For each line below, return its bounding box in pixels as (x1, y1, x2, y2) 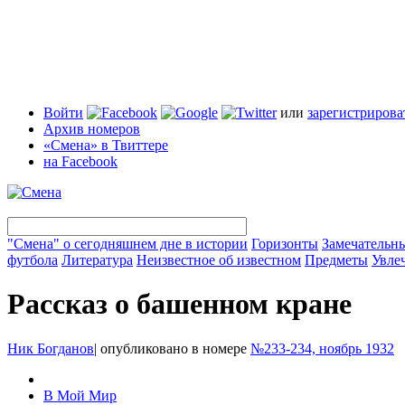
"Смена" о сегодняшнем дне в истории (7, 236, 248, 251)
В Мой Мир (43, 387, 117, 403)
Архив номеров (43, 121, 140, 137)
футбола (7, 252, 58, 268)
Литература (61, 252, 133, 268)
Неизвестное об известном (137, 252, 301, 268)
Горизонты (251, 236, 318, 251)
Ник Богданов (7, 340, 94, 356)
